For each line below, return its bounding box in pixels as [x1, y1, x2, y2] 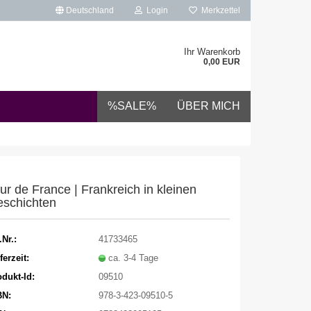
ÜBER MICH [177, 100, 240, 112]
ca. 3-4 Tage [108, 252, 158, 263]
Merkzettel [197, 6, 240, 15]
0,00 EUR [203, 57, 240, 67]
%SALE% [108, 100, 156, 112]
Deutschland [64, 6, 114, 15]
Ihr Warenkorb [184, 47, 240, 57]
